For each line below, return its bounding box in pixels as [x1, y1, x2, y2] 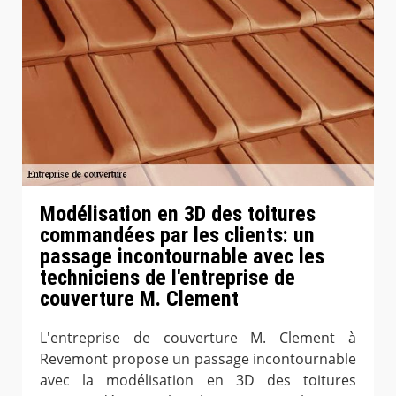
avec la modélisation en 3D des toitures [40, 369, 356, 390]
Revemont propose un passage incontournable [40, 348, 356, 369]
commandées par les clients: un [40, 222, 315, 247]
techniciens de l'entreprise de [40, 264, 295, 290]
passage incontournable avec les [40, 243, 324, 269]
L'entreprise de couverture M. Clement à [40, 327, 356, 347]
